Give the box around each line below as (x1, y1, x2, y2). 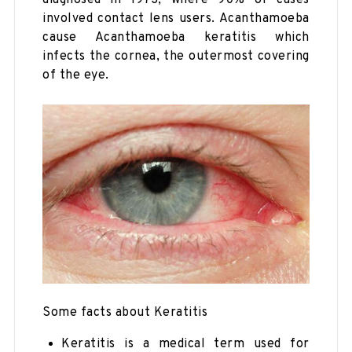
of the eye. (42, 68, 109, 84)
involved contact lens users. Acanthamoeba (42, 11, 310, 27)
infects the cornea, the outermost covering (42, 49, 310, 65)
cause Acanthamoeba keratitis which (42, 30, 310, 46)
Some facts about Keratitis (42, 304, 208, 321)
